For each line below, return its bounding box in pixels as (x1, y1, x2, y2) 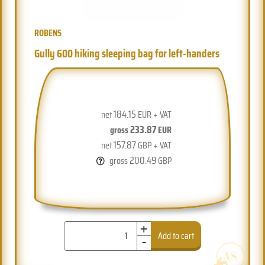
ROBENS (34, 25, 62, 40)
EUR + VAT (136, 106, 172, 122)
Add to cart (158, 228, 195, 243)
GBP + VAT (136, 137, 172, 153)
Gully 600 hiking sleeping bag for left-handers (34, 44, 220, 62)
